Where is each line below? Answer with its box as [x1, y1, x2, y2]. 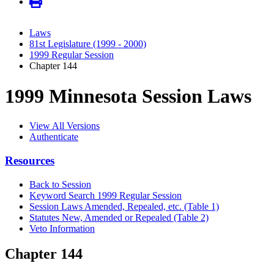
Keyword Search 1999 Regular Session [29, 190, 182, 201]
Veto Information [29, 223, 95, 234]
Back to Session [29, 179, 91, 190]
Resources [5, 154, 54, 167]
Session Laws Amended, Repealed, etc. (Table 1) [29, 201, 219, 212]
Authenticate [29, 131, 78, 143]
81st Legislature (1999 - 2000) [29, 39, 146, 50]
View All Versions [29, 120, 100, 131]
